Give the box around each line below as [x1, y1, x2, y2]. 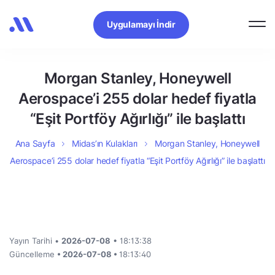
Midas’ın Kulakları [72, 138, 138, 149]
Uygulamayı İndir [107, 18, 176, 29]
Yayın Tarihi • [9, 236, 61, 246]
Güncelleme [9, 249, 57, 259]
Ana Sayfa [15, 138, 55, 149]
